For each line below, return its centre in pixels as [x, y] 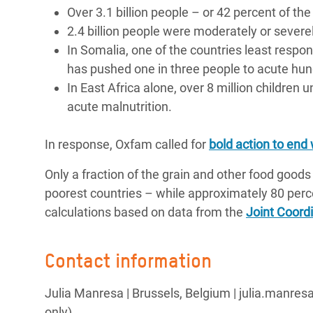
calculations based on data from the [145, 212]
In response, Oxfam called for [127, 144]
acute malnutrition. [119, 107]
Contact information [128, 261]
